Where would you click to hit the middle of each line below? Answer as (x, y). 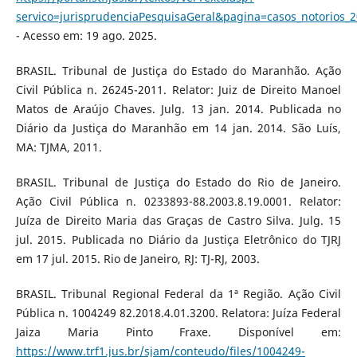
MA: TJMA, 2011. (59, 147)
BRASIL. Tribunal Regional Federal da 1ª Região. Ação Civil (178, 294)
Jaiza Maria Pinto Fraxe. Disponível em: (178, 332)
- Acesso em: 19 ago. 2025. (86, 35)
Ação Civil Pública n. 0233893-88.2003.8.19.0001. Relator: (178, 202)
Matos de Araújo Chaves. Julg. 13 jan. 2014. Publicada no (178, 109)
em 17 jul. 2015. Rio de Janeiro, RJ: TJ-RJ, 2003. (137, 259)
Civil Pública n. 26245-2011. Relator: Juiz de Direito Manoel (178, 90)
